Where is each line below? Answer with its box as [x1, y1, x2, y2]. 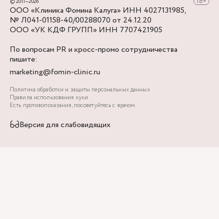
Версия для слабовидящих [20, 119, 110, 131]
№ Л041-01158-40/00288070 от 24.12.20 [10, 15, 152, 26]
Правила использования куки [10, 93, 88, 102]
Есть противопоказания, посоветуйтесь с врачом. [10, 101, 136, 109]
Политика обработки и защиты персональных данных [10, 86, 150, 94]
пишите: [10, 54, 38, 65]
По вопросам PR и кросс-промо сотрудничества [10, 44, 177, 55]
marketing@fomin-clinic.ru [10, 66, 100, 78]
